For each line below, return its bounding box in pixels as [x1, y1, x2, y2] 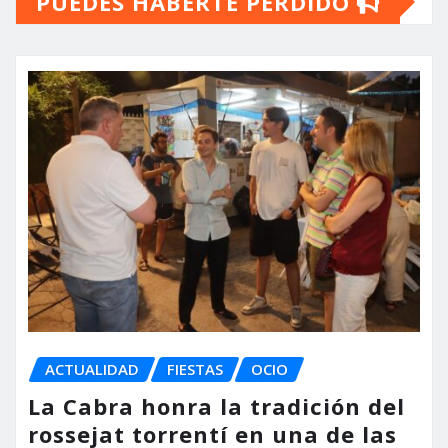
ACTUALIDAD [45, 358, 139, 379]
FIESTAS [167, 358, 223, 379]
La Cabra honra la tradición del [28, 390, 405, 421]
